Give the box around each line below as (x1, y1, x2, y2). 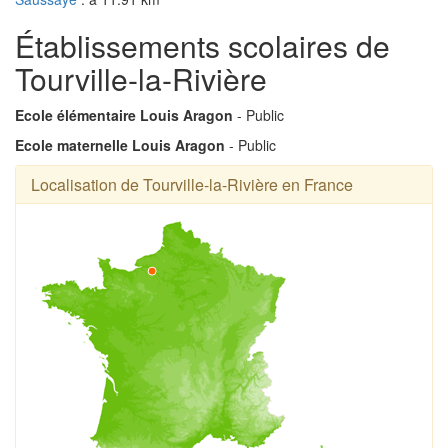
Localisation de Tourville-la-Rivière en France (31, 172, 353, 196)
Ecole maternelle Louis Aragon (15, 134, 225, 155)
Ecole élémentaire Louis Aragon (15, 104, 233, 125)
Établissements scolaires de (15, 23, 390, 67)
